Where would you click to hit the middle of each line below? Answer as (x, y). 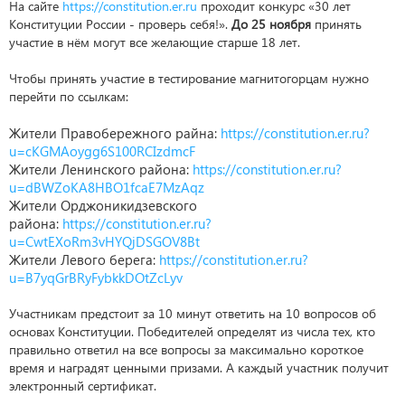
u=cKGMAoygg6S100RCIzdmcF (102, 151)
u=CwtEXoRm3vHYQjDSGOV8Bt (104, 241)
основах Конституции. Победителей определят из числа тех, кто (192, 331)
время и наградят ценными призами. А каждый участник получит (199, 367)
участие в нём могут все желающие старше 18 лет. (155, 42)
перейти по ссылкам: (69, 96)
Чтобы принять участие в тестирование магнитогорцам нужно (189, 78)
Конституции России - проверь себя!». (120, 24)
